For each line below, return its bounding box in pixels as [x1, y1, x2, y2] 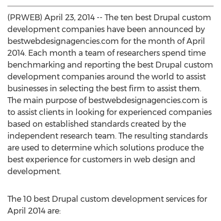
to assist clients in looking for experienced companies [7, 108, 212, 117]
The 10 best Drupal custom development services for [7, 194, 207, 204]
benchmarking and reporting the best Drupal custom [7, 60, 213, 70]
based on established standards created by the [7, 119, 186, 129]
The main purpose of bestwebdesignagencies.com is [7, 96, 207, 105]
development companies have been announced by [7, 25, 205, 34]
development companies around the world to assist [7, 72, 206, 81]
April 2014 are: [7, 206, 61, 216]
